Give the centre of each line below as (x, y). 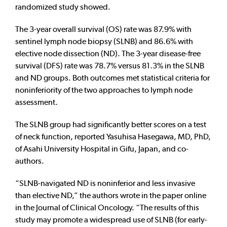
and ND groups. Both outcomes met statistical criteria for (112, 78)
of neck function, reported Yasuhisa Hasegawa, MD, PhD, (113, 137)
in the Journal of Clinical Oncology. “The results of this (107, 208)
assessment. (36, 102)
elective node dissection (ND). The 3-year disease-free (108, 54)
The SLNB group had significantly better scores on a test (111, 125)
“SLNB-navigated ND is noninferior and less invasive (105, 183)
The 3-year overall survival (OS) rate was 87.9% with (103, 29)
